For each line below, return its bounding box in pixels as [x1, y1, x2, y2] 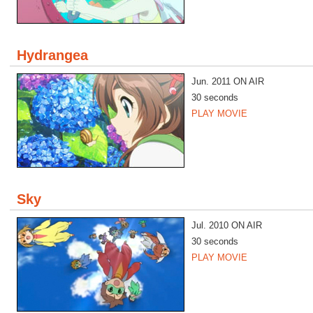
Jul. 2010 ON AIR [191, 220, 262, 231]
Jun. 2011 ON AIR [191, 76, 264, 87]
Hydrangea [17, 48, 88, 63]
